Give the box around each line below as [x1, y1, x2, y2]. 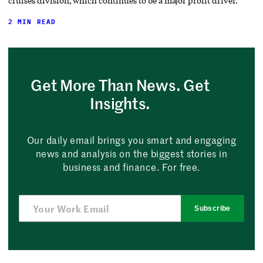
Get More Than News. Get [31, 75, 210, 96]
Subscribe [194, 204, 231, 213]
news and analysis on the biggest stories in [35, 147, 228, 160]
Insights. [90, 93, 151, 114]
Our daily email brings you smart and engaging [26, 133, 237, 147]
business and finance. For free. [63, 160, 200, 174]
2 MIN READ [8, 18, 56, 26]
